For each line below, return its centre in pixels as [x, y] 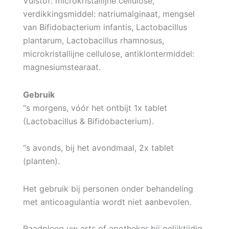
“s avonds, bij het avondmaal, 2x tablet [98, 147]
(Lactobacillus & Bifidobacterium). [88, 121]
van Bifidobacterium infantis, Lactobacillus [105, 27]
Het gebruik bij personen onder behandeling [108, 188]
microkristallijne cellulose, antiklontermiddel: [108, 53]
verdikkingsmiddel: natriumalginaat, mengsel [109, 14]
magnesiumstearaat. [62, 67]
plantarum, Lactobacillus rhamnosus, [93, 40]
